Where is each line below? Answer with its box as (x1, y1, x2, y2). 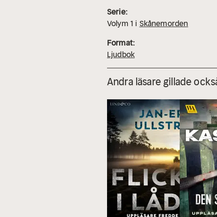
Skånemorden (139, 18, 188, 29)
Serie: (107, 7, 127, 17)
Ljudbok (107, 49, 135, 60)
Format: (107, 38, 135, 48)
